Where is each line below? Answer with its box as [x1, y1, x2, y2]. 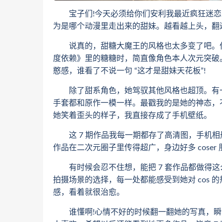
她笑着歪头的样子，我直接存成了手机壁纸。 [53, 111, 212, 119]
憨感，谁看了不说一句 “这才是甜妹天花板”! [53, 66, 206, 75]
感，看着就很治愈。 [53, 188, 124, 196]
